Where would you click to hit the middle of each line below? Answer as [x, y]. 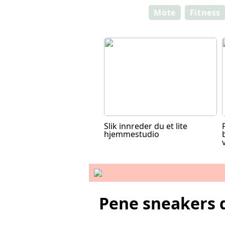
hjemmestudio [132, 134]
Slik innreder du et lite [146, 126]
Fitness [205, 13]
